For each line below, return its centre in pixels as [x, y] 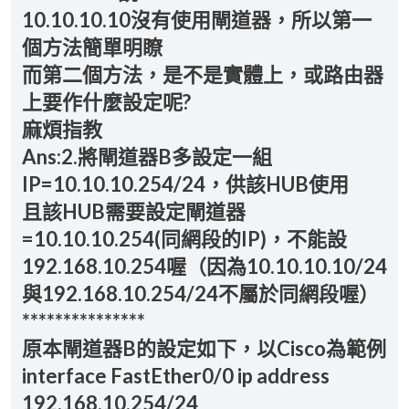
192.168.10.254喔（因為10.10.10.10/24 [204, 266]
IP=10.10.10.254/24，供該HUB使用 [185, 184]
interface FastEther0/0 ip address [176, 376]
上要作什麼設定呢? [106, 102]
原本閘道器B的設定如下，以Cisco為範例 [204, 348]
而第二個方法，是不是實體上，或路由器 [203, 74]
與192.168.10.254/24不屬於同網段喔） [200, 294]
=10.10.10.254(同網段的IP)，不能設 [184, 239]
